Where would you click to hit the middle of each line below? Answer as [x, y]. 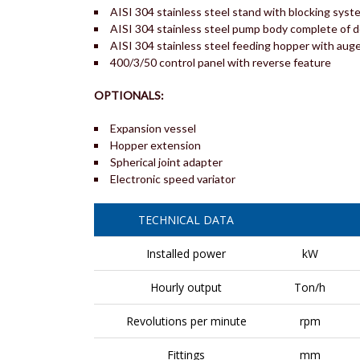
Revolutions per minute [186, 321]
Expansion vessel [153, 129]
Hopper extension [155, 145]
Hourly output [186, 288]
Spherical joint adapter [166, 162]
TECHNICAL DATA [186, 220]
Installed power [186, 254]
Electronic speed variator [173, 179]
